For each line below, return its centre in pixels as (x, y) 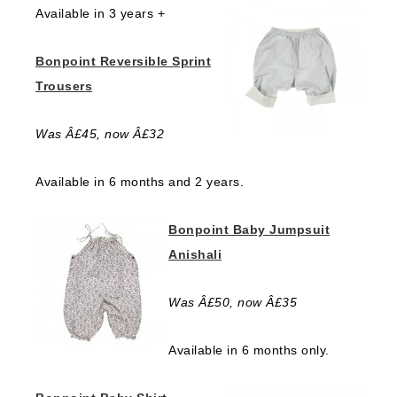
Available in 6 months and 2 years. (140, 182)
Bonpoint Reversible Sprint (123, 61)
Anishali (195, 254)
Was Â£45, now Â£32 (100, 134)
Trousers (64, 86)
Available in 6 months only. (249, 350)
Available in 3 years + (100, 13)
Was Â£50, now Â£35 (233, 302)
